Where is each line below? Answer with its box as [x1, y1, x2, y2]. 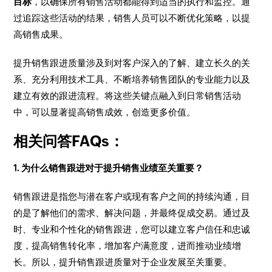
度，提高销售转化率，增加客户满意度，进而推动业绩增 [13, 240, 242, 251]
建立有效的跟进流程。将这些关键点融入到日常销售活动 [13, 90, 242, 101]
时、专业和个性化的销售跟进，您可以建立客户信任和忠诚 [13, 224, 251, 234]
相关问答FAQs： [13, 133, 124, 149]
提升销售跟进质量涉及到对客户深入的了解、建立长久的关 [13, 58, 251, 68]
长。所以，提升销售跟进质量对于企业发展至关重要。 [13, 257, 233, 267]
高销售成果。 [13, 29, 69, 39]
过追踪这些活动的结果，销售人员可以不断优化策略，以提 [13, 13, 251, 23]
